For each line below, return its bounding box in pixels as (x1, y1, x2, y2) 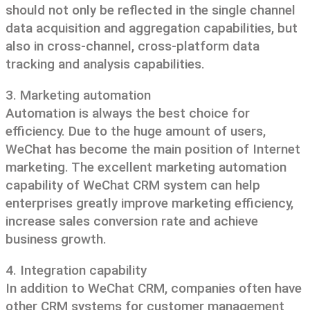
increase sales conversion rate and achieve (6, 213, 258, 229)
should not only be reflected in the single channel (6, 2, 295, 18)
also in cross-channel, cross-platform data (6, 38, 259, 54)
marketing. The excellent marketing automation (6, 159, 286, 175)
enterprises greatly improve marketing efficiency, (6, 195, 293, 211)
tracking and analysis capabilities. (6, 56, 205, 72)
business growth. (6, 231, 107, 247)
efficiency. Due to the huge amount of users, (6, 123, 266, 139)
